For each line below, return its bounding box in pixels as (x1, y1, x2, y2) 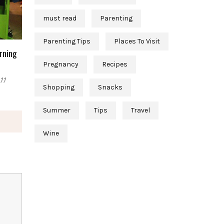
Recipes (101, 60, 127, 69)
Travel (130, 106, 150, 115)
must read (42, 14, 76, 23)
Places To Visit (113, 37, 160, 46)
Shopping (42, 83, 74, 92)
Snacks (97, 83, 122, 92)
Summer (42, 106, 70, 115)
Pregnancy (42, 60, 78, 69)
